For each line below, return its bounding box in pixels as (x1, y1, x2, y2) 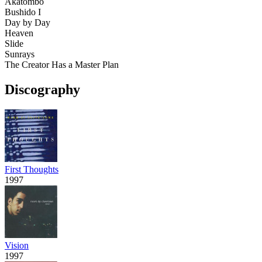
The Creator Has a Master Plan (5, 59, 119, 70)
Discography (5, 81, 80, 97)
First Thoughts (5, 164, 58, 174)
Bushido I (5, 6, 41, 17)
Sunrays (5, 49, 35, 59)
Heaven (5, 27, 33, 38)
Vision (5, 240, 29, 250)
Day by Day (5, 17, 50, 27)
